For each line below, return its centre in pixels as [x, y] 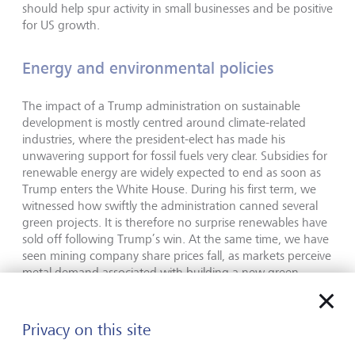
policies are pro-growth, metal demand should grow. [164, 305]
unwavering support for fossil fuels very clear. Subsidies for [175, 156]
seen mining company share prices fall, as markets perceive [177, 256]
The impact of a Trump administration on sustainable [161, 106]
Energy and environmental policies [151, 68]
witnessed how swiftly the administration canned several [170, 206]
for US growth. [63, 25]
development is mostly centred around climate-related [164, 122]
